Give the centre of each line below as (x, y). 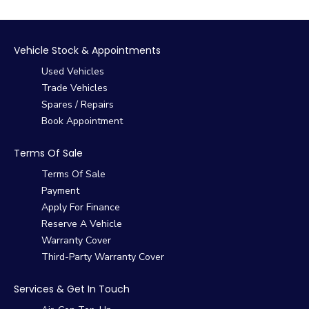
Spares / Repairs (78, 104)
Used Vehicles (73, 71)
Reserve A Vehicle (82, 223)
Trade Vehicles (74, 88)
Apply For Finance (81, 207)
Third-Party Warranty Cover (103, 257)
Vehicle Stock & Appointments (87, 50)
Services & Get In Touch (72, 289)
